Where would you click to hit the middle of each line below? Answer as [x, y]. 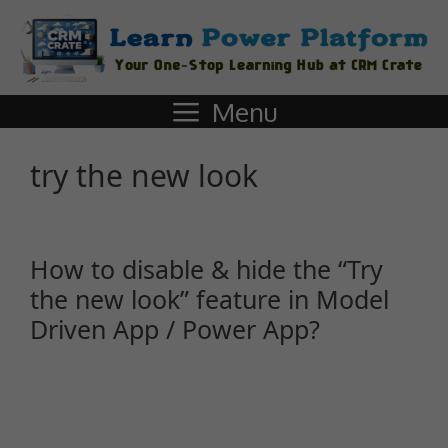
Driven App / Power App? [175, 329]
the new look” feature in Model [209, 299]
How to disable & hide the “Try [206, 269]
